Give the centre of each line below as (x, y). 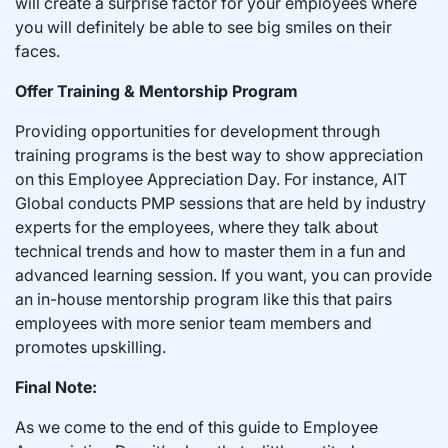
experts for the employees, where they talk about (196, 226)
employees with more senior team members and (193, 322)
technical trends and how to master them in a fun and (210, 250)
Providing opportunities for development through (197, 130)
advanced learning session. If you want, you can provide (223, 274)
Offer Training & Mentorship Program (156, 90)
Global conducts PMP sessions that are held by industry (220, 202)
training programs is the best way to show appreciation (219, 154)
